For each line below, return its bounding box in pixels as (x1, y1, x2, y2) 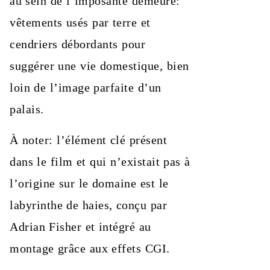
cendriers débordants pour (10, 37, 146, 51)
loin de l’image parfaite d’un (10, 80, 162, 94)
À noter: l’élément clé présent (10, 133, 168, 146)
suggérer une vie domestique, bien (10, 58, 189, 72)
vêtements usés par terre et (10, 15, 151, 29)
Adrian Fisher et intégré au (10, 219, 151, 233)
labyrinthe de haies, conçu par (10, 198, 168, 212)
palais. (10, 102, 44, 116)
